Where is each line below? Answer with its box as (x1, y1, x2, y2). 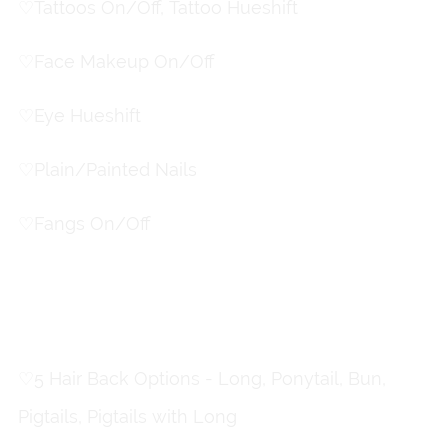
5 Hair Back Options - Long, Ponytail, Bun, (33, 368, 386, 390)
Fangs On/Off (33, 213, 150, 235)
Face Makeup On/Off (33, 51, 214, 73)
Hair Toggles (139, 311, 309, 346)
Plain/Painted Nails (33, 159, 197, 181)
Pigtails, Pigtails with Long (17, 406, 237, 428)
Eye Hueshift (33, 105, 141, 127)
